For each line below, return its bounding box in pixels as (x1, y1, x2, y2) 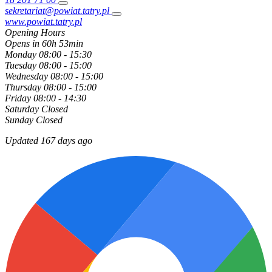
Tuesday (5, 60, 36, 71)
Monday (5, 49, 36, 60)
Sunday (5, 115, 33, 126)
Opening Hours (5, 27, 65, 38)
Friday (5, 93, 31, 104)
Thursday (5, 82, 41, 93)
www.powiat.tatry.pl (5, 16, 82, 27)
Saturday (5, 104, 39, 115)
